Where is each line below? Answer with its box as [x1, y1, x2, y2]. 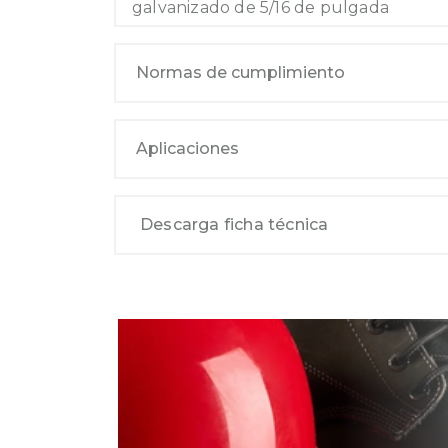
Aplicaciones [136, 139, 239, 158]
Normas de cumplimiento [136, 63, 345, 82]
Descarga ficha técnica [140, 215, 329, 234]
